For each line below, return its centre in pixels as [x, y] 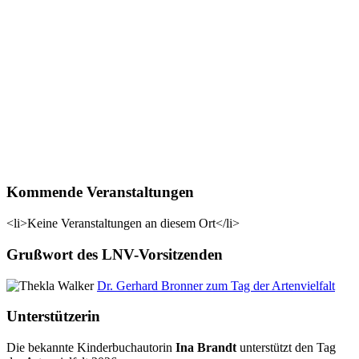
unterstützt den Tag [286, 347]
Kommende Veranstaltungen [100, 192]
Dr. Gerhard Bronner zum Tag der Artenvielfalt [216, 285]
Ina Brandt [206, 347]
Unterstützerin [53, 317]
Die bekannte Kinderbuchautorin [91, 347]
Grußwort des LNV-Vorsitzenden [115, 254]
